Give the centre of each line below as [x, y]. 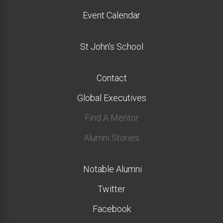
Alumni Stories [111, 138]
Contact [111, 78]
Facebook [111, 209]
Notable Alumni [111, 169]
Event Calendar [111, 15]
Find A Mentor [111, 118]
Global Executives [111, 98]
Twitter [111, 189]
